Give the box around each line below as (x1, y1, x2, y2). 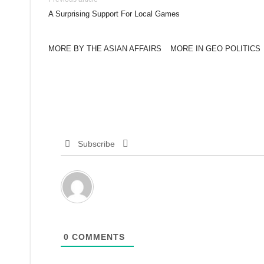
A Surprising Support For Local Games (48, 9, 180, 18)
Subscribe (77, 139, 115, 148)
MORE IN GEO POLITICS (170, 44, 260, 53)
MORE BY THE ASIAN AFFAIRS (48, 44, 161, 53)
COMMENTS (69, 232, 125, 242)
